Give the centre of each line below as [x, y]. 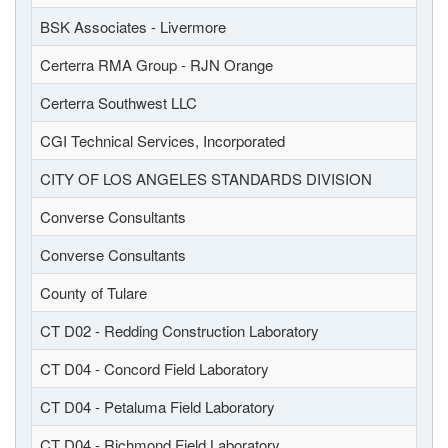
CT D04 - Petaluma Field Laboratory [157, 406]
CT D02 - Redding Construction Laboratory [179, 330]
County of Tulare [93, 292]
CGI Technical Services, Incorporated [162, 140]
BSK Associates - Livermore [133, 26]
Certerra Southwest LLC [118, 102]
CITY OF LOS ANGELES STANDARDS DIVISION [206, 178]
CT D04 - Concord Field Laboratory [154, 368]
